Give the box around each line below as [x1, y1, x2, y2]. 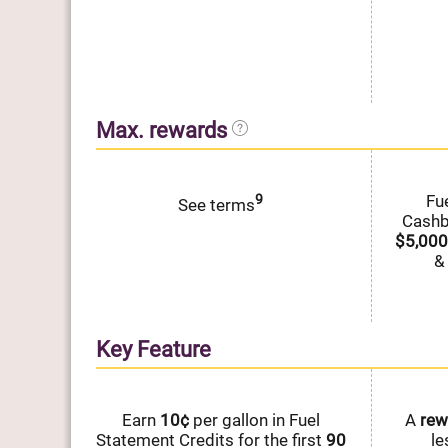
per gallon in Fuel [188, 409, 320, 430]
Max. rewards [95, 117, 232, 143]
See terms [178, 194, 255, 215]
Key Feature [95, 336, 211, 362]
